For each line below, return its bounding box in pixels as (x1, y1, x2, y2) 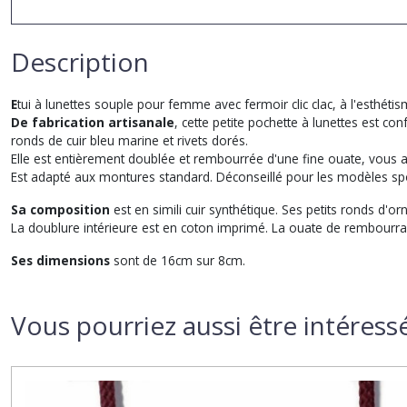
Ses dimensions (11, 251, 110, 269)
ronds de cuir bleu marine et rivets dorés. (11, 131, 248, 149)
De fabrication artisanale (11, 113, 174, 131)
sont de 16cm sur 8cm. (110, 251, 245, 269)
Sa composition (11, 200, 114, 218)
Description (11, 44, 149, 79)
